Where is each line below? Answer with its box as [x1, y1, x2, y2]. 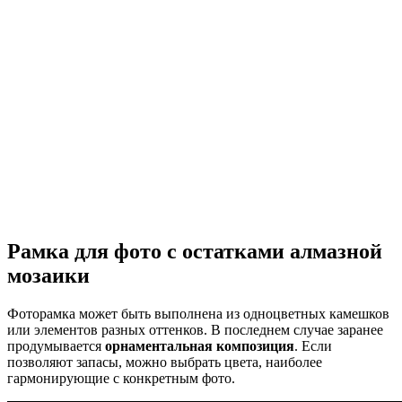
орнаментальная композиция [105, 338, 294, 354]
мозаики [7, 264, 90, 288]
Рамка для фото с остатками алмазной [7, 240, 382, 264]
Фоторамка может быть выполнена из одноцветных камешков [7, 306, 389, 322]
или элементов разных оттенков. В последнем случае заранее [7, 322, 383, 338]
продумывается [7, 338, 105, 354]
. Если [294, 338, 332, 354]
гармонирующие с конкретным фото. [7, 371, 235, 387]
